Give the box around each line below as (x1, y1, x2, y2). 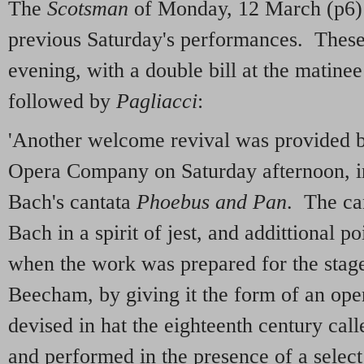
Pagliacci (116, 89, 197, 113)
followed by (8, 89, 116, 113)
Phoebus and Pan (136, 189, 287, 214)
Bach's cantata (8, 189, 136, 214)
